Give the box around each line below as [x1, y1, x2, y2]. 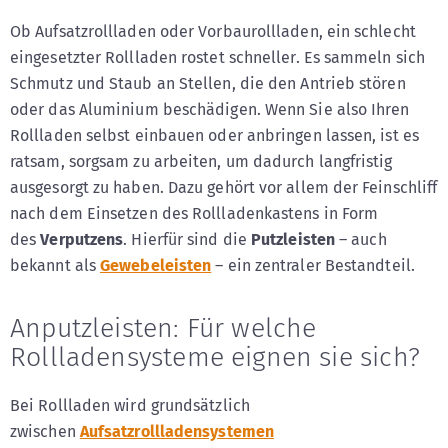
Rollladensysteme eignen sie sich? [10, 341, 420, 374]
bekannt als [10, 255, 101, 275]
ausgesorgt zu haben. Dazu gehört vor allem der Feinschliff [10, 177, 438, 197]
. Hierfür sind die [123, 229, 251, 249]
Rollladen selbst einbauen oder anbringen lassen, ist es [10, 125, 419, 145]
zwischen [10, 422, 80, 442]
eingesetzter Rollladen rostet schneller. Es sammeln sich [10, 47, 426, 67]
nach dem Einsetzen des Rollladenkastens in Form [10, 203, 379, 223]
